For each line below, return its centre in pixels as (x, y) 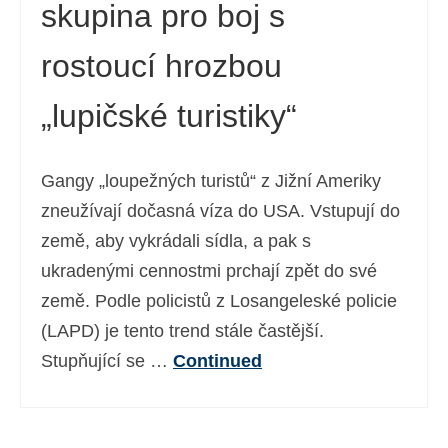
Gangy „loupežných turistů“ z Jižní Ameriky (211, 181)
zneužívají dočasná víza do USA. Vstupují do (220, 211)
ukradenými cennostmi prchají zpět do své (209, 271)
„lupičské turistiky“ (169, 116)
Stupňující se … (107, 361)
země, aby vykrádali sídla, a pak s (176, 241)
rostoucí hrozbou (161, 66)
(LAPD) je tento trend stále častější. (182, 331)
